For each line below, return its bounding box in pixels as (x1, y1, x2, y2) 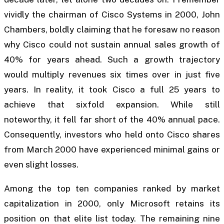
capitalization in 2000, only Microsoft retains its (4, 198, 220, 208)
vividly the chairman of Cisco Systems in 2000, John (4, 9, 220, 20)
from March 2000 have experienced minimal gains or (4, 144, 220, 155)
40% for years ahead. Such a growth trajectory (4, 54, 220, 65)
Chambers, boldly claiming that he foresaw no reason (4, 24, 220, 35)
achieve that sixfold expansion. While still (4, 99, 220, 110)
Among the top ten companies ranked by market (4, 183, 220, 193)
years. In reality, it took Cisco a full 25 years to (4, 84, 220, 95)
